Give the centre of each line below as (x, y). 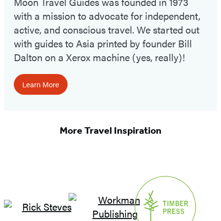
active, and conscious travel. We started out (107, 29)
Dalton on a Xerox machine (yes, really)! (99, 57)
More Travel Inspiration (110, 130)
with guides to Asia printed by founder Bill (103, 43)
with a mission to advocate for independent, (107, 15)
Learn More (41, 84)
